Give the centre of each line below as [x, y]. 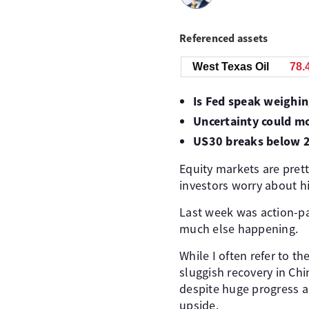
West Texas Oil [231, 67]
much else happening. [239, 229]
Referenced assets [224, 38]
